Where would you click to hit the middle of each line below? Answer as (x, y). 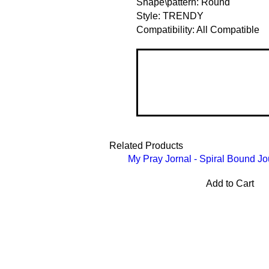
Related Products (146, 146)
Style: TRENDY (170, 16)
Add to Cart (230, 183)
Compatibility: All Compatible (198, 30)
